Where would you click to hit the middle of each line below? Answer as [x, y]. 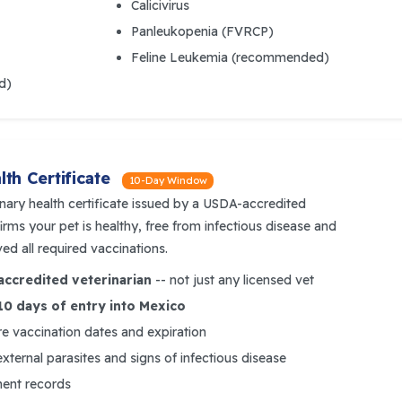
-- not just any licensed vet [233, 280]
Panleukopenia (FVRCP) [202, 31]
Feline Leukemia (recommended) [230, 57]
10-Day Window [168, 180]
